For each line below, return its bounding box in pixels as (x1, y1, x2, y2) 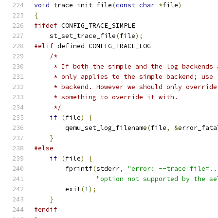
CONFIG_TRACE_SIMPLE (57, 21, 135, 30)
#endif (34, 205, 57, 214)
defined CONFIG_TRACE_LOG (54, 42, 151, 50)
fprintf (34, 164, 92, 173)
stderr (96, 164, 120, 173)
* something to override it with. (34, 93, 178, 101)
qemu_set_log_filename (34, 124, 147, 132)
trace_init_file (50, 1, 112, 9)
